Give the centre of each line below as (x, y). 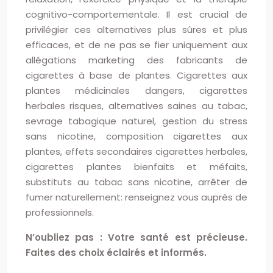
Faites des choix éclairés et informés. (116, 253)
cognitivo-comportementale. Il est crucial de (136, 14)
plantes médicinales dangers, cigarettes (136, 90)
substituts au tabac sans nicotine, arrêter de (136, 182)
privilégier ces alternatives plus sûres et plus (136, 30)
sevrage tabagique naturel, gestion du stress (136, 121)
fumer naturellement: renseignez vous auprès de (136, 197)
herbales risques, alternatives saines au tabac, (136, 106)
